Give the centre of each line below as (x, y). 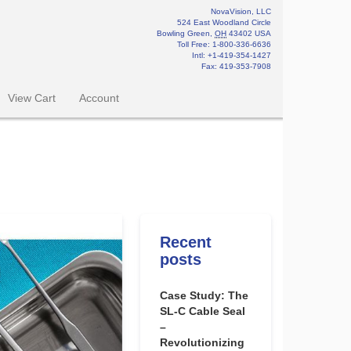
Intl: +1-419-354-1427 (232, 55)
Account (99, 98)
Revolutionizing (202, 342)
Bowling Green (183, 33)
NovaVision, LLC (241, 11)
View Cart (32, 98)
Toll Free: (195, 44)
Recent (185, 242)
